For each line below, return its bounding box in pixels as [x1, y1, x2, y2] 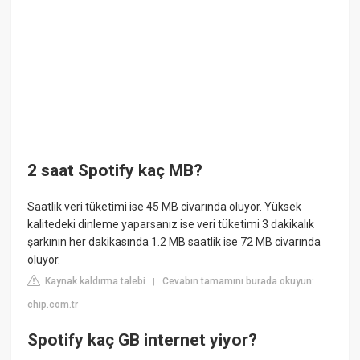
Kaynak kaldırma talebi [43, 276, 146, 288]
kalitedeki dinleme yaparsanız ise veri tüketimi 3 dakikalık [27, 218, 315, 231]
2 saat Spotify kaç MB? [27, 161, 203, 180]
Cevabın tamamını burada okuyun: [162, 276, 315, 288]
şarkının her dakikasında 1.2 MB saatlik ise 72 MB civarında [27, 235, 321, 249]
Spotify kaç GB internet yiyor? [27, 329, 258, 350]
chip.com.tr [27, 299, 79, 311]
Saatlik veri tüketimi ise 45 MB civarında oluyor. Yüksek [27, 200, 302, 214]
